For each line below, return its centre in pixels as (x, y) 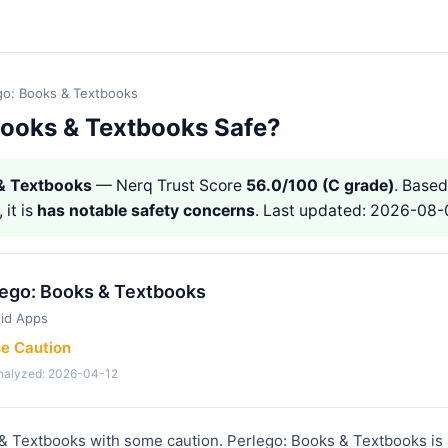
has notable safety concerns (146, 210)
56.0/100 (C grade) (320, 185)
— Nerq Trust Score (169, 185)
